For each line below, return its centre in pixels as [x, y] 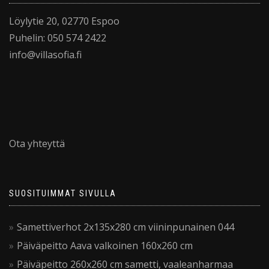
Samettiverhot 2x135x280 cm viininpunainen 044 [125, 227]
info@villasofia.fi [45, 55]
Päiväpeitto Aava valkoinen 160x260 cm [105, 246]
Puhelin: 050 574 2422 [58, 38]
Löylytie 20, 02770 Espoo [64, 21]
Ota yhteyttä [37, 144]
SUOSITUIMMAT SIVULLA [63, 194]
